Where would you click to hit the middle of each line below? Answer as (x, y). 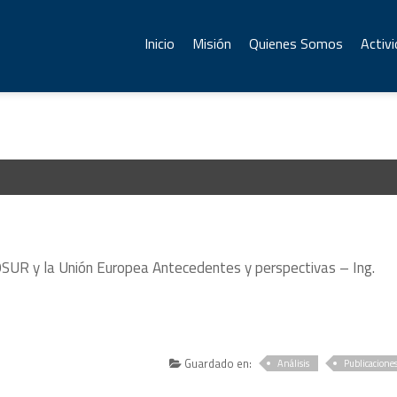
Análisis (294, 363)
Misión (212, 43)
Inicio (160, 43)
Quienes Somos (296, 43)
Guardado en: (217, 363)
